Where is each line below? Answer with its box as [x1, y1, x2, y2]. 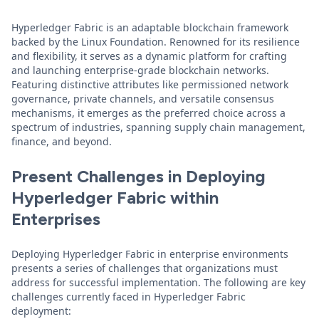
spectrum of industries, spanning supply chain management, [11, 120, 305, 134]
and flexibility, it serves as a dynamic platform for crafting [11, 49, 287, 63]
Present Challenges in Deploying [11, 166, 266, 187]
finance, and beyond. [11, 135, 112, 148]
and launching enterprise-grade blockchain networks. [11, 63, 269, 77]
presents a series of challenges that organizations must [11, 261, 278, 275]
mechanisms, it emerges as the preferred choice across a [11, 106, 286, 120]
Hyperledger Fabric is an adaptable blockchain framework [11, 21, 288, 34]
